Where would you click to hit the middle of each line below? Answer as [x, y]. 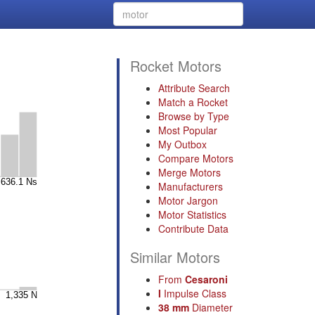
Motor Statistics [192, 214]
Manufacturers [191, 186]
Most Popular [188, 130]
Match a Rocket [193, 102]
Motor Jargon [188, 200]
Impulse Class [194, 293]
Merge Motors [189, 172]
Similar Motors [175, 257]
